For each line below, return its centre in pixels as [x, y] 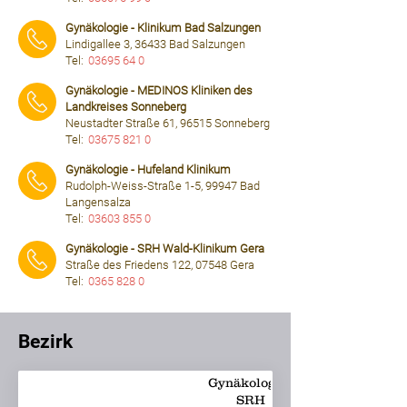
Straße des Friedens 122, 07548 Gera [160, 265]
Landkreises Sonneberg [126, 107]
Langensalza [98, 202]
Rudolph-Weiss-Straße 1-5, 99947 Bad [163, 186]
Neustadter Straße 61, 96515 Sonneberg [168, 123]
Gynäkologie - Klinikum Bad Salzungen [163, 28]
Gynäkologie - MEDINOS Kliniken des [159, 90]
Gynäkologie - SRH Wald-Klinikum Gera [165, 248]
